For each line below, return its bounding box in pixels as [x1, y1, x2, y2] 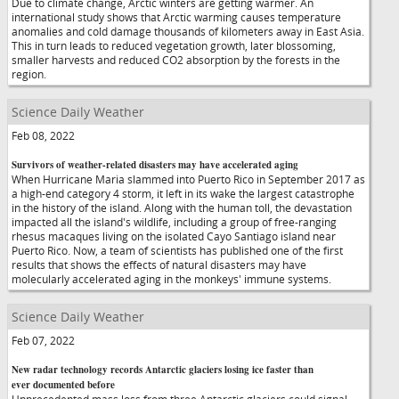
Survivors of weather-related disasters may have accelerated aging [12, 158, 298, 172]
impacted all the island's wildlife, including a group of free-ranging [12, 215, 337, 229]
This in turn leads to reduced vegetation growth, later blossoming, [12, 38, 336, 53]
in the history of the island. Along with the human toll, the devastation [12, 200, 352, 215]
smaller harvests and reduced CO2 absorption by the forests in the [12, 53, 340, 67]
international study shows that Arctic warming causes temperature [12, 10, 341, 24]
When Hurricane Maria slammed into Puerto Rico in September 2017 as [12, 172, 365, 186]
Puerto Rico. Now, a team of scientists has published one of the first [12, 243, 343, 257]
